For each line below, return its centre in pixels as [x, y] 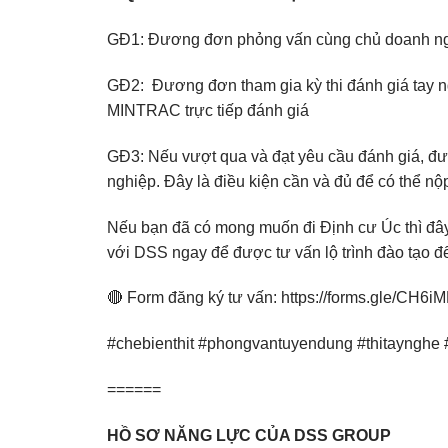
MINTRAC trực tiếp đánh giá [210, 111]
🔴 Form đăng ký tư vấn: [194, 298]
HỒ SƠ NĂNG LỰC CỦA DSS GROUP [249, 435]
